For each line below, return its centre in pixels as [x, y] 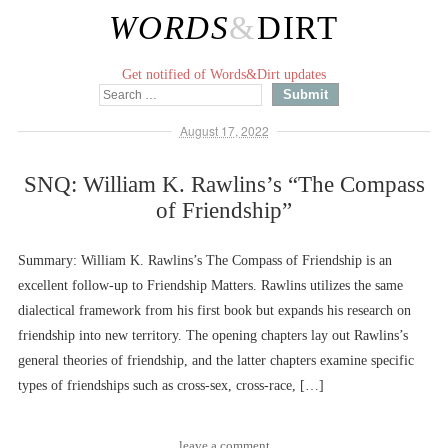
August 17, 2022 [224, 130]
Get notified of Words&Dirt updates [224, 74]
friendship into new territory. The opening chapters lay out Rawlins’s [213, 335]
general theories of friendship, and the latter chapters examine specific [216, 360]
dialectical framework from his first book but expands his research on [214, 310]
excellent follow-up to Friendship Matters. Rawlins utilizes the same [210, 285]
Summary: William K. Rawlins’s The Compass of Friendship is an [205, 260]
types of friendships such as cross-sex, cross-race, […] [171, 385]
